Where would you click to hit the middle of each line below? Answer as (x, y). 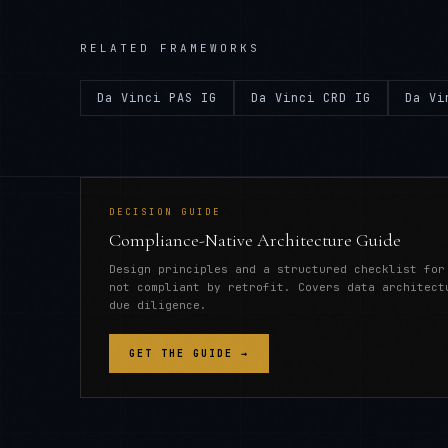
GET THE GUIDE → (189, 353)
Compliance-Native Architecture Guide (255, 240)
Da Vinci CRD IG (311, 98)
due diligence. (158, 305)
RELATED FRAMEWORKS (170, 48)
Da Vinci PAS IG (157, 98)
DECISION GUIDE (165, 212)
